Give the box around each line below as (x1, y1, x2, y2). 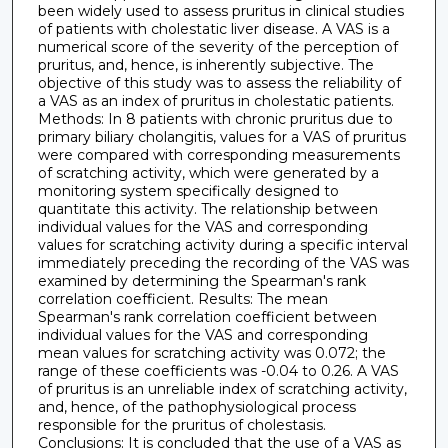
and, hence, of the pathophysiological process (37, 398, 356, 417)
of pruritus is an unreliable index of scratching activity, (37, 380, 407, 399)
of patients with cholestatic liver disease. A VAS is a (37, 20, 390, 39)
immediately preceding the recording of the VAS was (37, 254, 409, 273)
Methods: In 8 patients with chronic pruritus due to (37, 110, 393, 129)
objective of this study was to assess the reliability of (37, 74, 401, 93)
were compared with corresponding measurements (37, 146, 400, 165)
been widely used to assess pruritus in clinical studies (37, 2, 404, 21)
